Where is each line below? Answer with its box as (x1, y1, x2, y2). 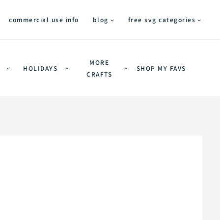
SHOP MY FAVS (136, 63, 186, 72)
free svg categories (128, 15, 195, 24)
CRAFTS (86, 69, 112, 78)
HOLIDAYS (23, 63, 58, 72)
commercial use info (9, 15, 79, 24)
